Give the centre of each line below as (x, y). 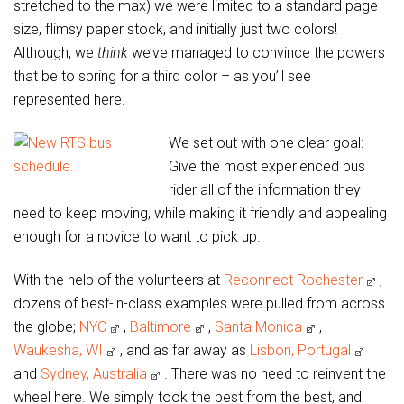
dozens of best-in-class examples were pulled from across (199, 304)
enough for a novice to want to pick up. (137, 237)
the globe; (46, 327)
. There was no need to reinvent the (275, 374)
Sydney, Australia (96, 374)
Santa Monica (260, 327)
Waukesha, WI (60, 351)
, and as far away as (185, 351)
